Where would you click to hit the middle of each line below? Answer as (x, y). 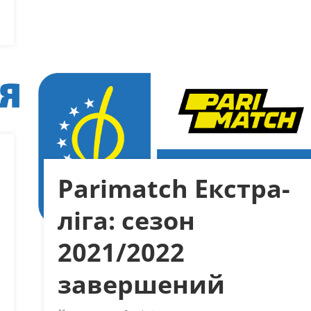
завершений (141, 285)
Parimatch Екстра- (174, 189)
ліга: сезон (126, 221)
